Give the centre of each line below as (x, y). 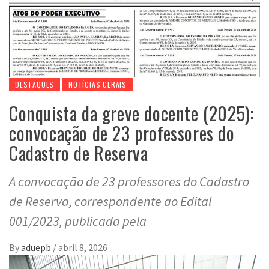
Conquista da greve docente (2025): (131, 113)
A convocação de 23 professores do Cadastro (129, 181)
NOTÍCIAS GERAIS (98, 84)
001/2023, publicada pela (78, 221)
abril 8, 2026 (83, 247)
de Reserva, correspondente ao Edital (110, 201)
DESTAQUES (35, 84)
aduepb (37, 247)
